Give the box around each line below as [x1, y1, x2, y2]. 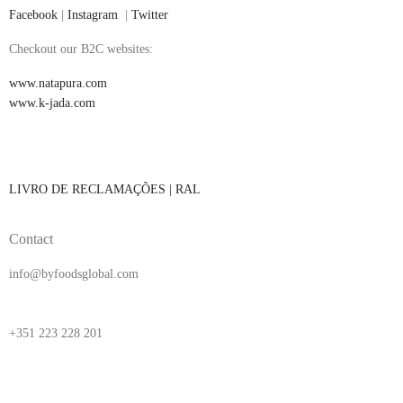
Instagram [67, 8, 118, 22]
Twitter [131, 8, 168, 22]
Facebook [9, 8, 58, 22]
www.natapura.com [9, 76, 107, 91]
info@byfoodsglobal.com [9, 267, 139, 282]
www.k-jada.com [9, 96, 95, 111]
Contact [9, 231, 53, 247]
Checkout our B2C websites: [9, 42, 153, 57]
